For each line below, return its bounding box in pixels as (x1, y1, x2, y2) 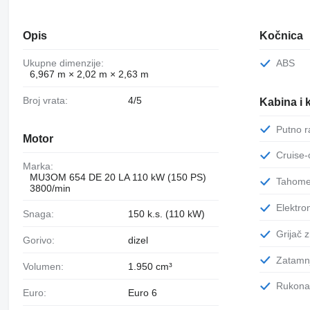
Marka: (30, 161, 53, 172)
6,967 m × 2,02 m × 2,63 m (29, 68, 149, 80)
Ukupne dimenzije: (29, 57, 104, 69)
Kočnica (259, 29, 304, 42)
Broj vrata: (28, 94, 68, 106)
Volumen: (28, 260, 64, 272)
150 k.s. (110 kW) (127, 208, 205, 220)
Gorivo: (30, 235, 55, 246)
